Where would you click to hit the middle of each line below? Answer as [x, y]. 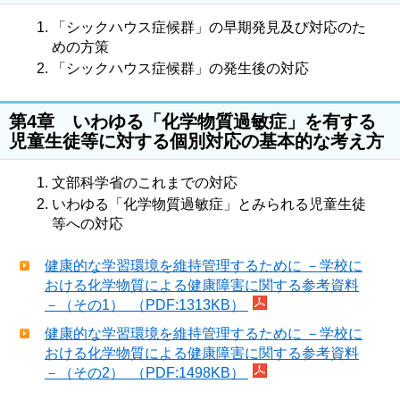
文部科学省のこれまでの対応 [145, 182]
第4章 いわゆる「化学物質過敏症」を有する [192, 121]
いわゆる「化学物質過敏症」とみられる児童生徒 [209, 204]
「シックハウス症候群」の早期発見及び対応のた [209, 27]
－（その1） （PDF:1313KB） [146, 304]
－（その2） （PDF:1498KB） [146, 372]
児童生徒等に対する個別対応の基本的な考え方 [196, 140]
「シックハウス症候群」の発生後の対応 [180, 68]
